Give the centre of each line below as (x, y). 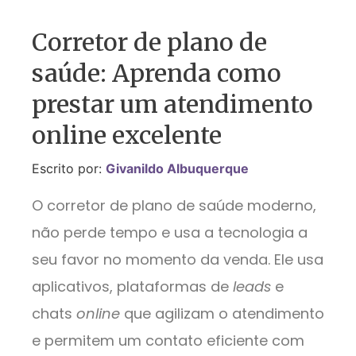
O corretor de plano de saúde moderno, (174, 205)
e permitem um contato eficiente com (168, 340)
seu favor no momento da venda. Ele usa (178, 259)
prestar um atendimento (172, 104)
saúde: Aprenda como (157, 74)
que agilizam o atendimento (224, 313)
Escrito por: (69, 169)
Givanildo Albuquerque (177, 169)
